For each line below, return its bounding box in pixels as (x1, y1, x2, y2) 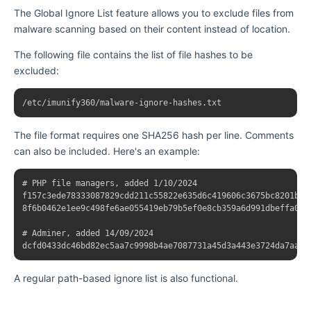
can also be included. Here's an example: (14, 144, 200, 157)
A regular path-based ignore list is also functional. (14, 271, 238, 284)
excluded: (14, 64, 59, 76)
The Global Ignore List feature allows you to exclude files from (14, 6, 294, 19)
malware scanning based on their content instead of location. (14, 22, 290, 35)
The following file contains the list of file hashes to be (14, 48, 253, 60)
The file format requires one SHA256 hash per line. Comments (14, 128, 294, 141)
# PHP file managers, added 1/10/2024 (22, 178, 197, 188)
